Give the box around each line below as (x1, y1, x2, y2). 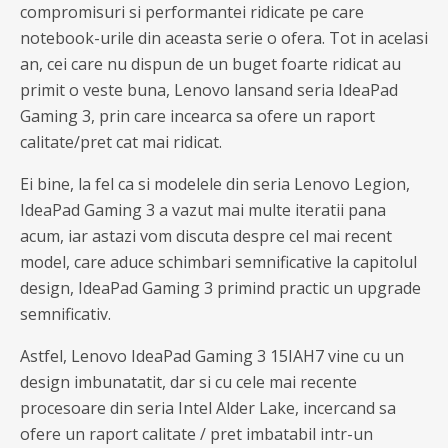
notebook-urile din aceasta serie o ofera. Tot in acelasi (20, 27, 428, 49)
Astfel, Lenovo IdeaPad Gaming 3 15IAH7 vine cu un (20, 345, 404, 367)
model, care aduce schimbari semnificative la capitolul (20, 251, 417, 273)
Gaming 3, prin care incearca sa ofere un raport (20, 105, 375, 127)
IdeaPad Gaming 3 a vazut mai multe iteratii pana (20, 199, 386, 221)
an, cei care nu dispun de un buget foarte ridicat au (20, 53, 401, 75)
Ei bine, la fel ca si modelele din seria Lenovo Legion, (20, 173, 410, 195)
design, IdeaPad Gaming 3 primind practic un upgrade (20, 277, 421, 299)
